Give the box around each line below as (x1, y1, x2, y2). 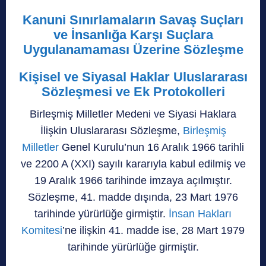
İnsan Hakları (169, 207, 232, 220)
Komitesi (21, 224, 62, 236)
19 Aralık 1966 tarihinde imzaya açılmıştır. (34, 174, 232, 186)
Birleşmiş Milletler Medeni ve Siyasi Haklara (30, 107, 236, 120)
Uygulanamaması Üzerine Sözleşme (23, 42, 243, 57)
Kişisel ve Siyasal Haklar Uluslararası (18, 69, 248, 84)
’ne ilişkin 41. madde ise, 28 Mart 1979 (62, 224, 245, 236)
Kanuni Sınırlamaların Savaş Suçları (23, 12, 243, 27)
